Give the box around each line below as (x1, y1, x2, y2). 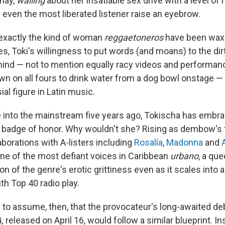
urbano (170, 151, 198, 162)
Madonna (166, 137, 203, 148)
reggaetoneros (104, 32, 163, 43)
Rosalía (134, 137, 163, 148)
